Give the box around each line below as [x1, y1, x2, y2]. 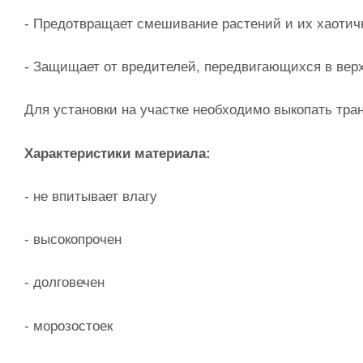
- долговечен [24, 275, 105, 291]
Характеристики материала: [24, 145, 211, 161]
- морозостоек [24, 318, 113, 334]
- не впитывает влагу [24, 188, 157, 204]
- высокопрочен [24, 232, 122, 248]
